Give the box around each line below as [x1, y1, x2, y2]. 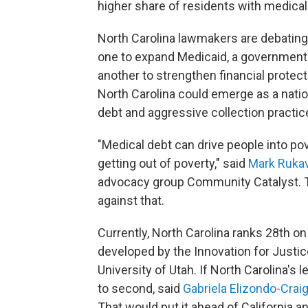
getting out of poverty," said [98, 156, 248, 170]
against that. [98, 193, 164, 208]
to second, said [98, 281, 183, 296]
